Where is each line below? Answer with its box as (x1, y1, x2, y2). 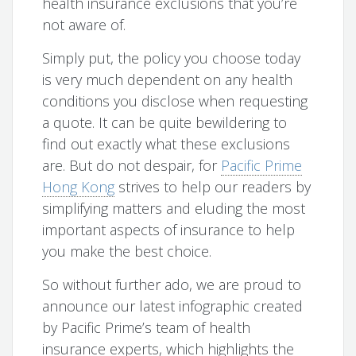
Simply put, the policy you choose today (42, 48, 301, 68)
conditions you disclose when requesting (42, 91, 308, 111)
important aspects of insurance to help (42, 220, 296, 240)
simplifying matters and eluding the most (42, 199, 306, 219)
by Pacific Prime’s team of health (42, 318, 251, 338)
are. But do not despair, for (42, 156, 222, 176)
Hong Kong (42, 177, 115, 197)
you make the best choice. (42, 242, 212, 261)
